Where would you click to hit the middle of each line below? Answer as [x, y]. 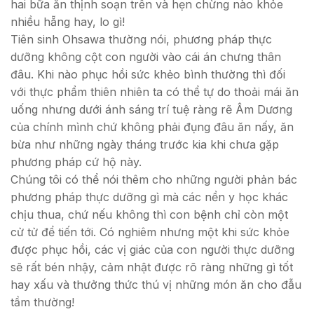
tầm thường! [42, 302]
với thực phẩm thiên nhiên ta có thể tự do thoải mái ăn [155, 91]
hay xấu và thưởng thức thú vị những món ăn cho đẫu [156, 284]
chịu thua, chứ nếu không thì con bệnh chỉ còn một [149, 214]
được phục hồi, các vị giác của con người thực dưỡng [152, 249]
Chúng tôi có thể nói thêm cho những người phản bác [154, 179]
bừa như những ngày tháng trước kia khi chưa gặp [145, 144]
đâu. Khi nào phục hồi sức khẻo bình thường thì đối [148, 74]
